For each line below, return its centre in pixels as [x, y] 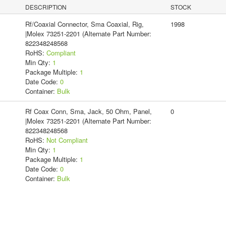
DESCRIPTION [46, 7]
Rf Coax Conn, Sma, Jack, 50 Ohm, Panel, [88, 111]
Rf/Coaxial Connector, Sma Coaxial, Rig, [84, 24]
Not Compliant [67, 140]
